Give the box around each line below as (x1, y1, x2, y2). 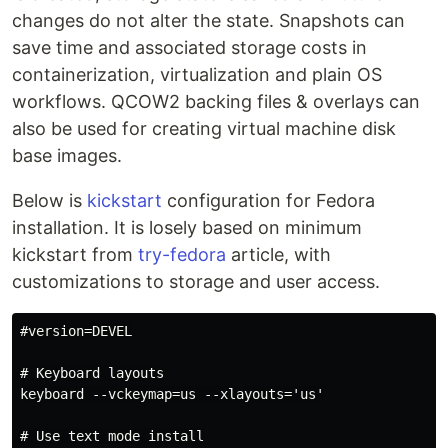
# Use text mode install (20, 428, 204, 444)
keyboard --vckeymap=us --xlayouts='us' (20, 386, 324, 402)
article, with (226, 244, 331, 265)
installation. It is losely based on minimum (12, 217, 362, 238)
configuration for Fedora (162, 190, 375, 211)
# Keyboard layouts (20, 365, 164, 381)
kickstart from (12, 244, 138, 265)
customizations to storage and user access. (12, 271, 380, 292)
